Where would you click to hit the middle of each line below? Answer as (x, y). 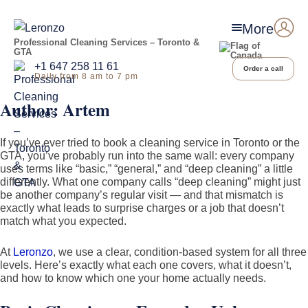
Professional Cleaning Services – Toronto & (107, 43)
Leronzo (33, 252)
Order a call (263, 68)
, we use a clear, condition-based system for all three (180, 252)
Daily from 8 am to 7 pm (86, 76)
